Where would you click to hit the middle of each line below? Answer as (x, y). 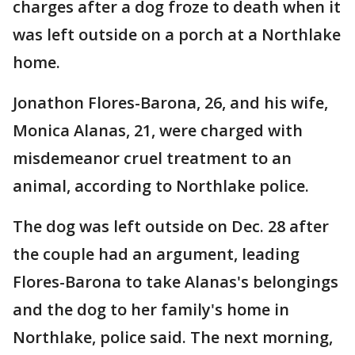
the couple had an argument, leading (156, 254)
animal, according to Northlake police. (161, 186)
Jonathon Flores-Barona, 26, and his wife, (170, 103)
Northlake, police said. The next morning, (173, 337)
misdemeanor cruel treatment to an (152, 158)
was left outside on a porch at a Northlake (177, 34)
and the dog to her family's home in (151, 309)
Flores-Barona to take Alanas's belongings (176, 282)
